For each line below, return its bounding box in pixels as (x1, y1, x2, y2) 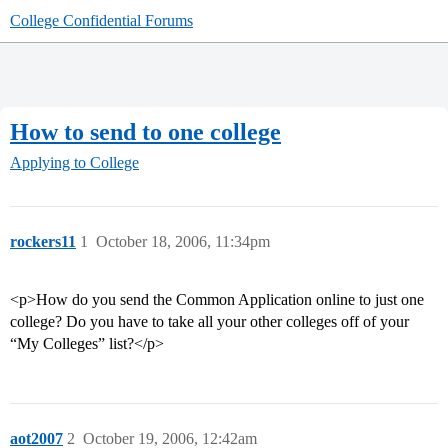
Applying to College (10, 154, 139, 172)
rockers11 (10, 233, 76, 251)
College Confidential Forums (10, 12, 193, 29)
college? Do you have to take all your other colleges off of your (10, 313, 409, 331)
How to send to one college (10, 118, 281, 145)
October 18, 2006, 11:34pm (96, 233, 270, 251)
